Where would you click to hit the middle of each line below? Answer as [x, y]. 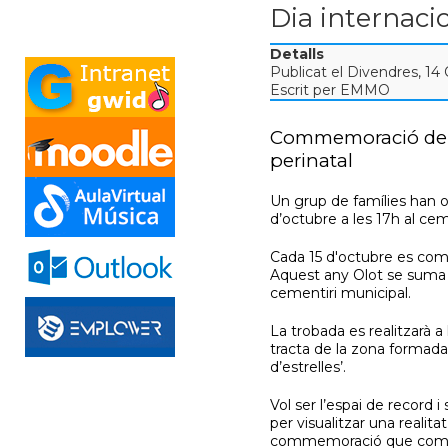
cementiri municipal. [341, 293]
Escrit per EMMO [330, 90]
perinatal [312, 160]
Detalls [297, 54]
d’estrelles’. [308, 367]
